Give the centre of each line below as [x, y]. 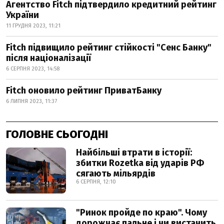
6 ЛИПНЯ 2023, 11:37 [31, 101]
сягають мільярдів [116, 173]
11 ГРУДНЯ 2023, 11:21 [33, 26]
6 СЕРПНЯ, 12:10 [96, 182]
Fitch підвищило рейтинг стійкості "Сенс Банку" [109, 47]
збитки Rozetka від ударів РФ [140, 163]
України [23, 15]
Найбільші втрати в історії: [134, 152]
